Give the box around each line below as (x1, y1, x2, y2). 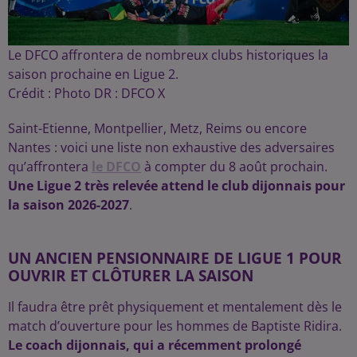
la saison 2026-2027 (8, 196, 129, 214)
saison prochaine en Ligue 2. (8, 65, 178, 84)
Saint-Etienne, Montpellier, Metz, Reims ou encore (8, 120, 307, 138)
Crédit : (8, 84, 54, 103)
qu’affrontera (8, 158, 92, 176)
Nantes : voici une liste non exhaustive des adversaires (8, 139, 335, 157)
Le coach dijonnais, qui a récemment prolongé (8, 336, 301, 355)
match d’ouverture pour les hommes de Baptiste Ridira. (8, 317, 342, 335)
